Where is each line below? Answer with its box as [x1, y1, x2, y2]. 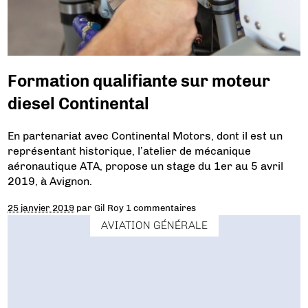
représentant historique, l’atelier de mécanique [8, 144, 252, 157]
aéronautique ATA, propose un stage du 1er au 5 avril [8, 159, 284, 173]
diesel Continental [8, 93, 150, 113]
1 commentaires [126, 201, 197, 213]
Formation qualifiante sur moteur [8, 70, 271, 91]
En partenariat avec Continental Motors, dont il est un [8, 129, 283, 142]
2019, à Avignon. [8, 174, 93, 188]
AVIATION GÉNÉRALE [100, 219, 208, 232]
